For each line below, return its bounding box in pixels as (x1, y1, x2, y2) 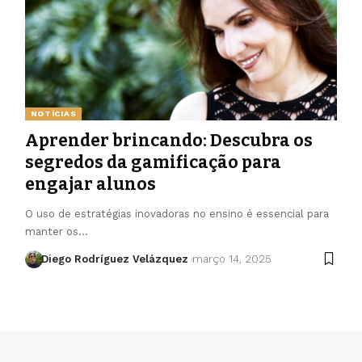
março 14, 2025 (192, 252, 271, 265)
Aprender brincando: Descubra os (24, 129, 313, 151)
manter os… (24, 225, 88, 238)
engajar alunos (24, 173, 162, 195)
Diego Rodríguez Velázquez (41, 252, 189, 265)
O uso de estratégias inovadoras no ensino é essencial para (24, 207, 329, 220)
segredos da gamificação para (24, 151, 281, 173)
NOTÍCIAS (30, 108, 77, 118)
